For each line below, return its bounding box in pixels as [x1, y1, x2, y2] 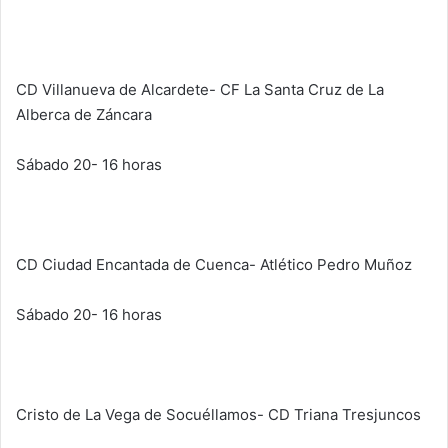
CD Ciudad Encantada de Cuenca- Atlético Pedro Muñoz [16, 255, 412, 275]
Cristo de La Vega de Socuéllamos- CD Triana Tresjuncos [16, 405, 421, 425]
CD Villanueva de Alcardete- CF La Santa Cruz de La [16, 80, 384, 100]
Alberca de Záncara [16, 105, 152, 125]
